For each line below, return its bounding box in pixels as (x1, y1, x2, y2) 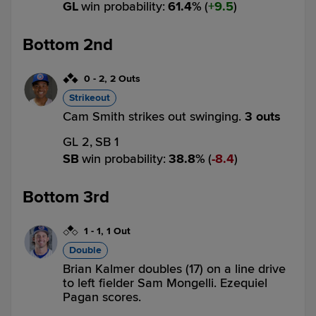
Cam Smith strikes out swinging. (63, 109, 245, 124)
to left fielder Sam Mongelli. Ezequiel (63, 275, 267, 291)
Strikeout (69, 92, 110, 104)
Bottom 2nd (23, 35, 113, 55)
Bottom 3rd (23, 187, 109, 207)
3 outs (245, 109, 281, 124)
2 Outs (110, 73, 140, 85)
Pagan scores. (63, 289, 141, 305)
